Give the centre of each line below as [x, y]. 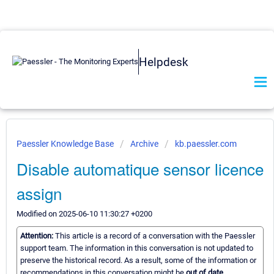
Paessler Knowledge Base [66, 144]
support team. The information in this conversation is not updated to [137, 248]
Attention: [38, 236]
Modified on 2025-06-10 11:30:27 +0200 [84, 214]
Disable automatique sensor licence [140, 168]
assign [39, 193]
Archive [144, 144]
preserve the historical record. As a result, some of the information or [138, 261]
